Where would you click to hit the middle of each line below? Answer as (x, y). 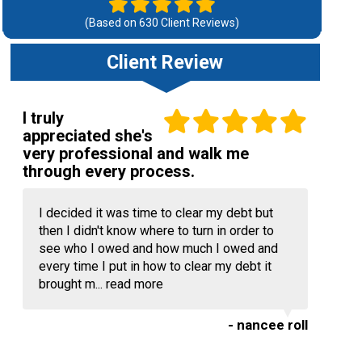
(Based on (112, 23)
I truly (43, 118)
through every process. (108, 171)
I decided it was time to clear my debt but (156, 213)
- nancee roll (267, 325)
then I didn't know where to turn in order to (156, 231)
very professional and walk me (135, 154)
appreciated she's (87, 136)
